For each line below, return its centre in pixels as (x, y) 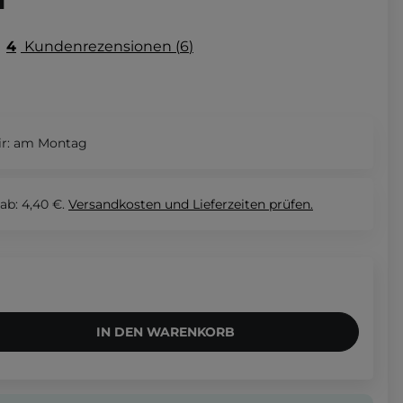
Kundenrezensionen (98, 46)
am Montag (49, 143)
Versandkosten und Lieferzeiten (169, 204)
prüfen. (291, 204)
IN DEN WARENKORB (165, 331)
